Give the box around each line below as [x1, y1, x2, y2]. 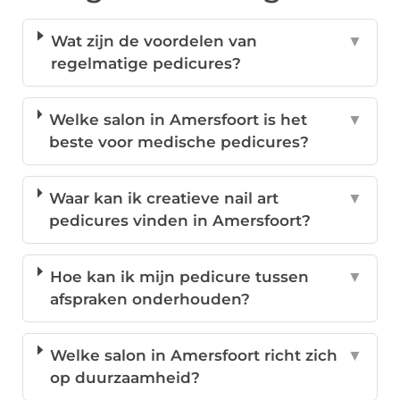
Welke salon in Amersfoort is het [49, 111, 308, 129]
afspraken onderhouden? [49, 290, 250, 309]
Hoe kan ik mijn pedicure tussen [49, 268, 309, 287]
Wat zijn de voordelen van [50, 32, 257, 51]
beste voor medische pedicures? [49, 133, 310, 152]
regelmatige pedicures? [50, 54, 241, 73]
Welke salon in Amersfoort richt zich [50, 346, 338, 365]
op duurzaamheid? [50, 369, 201, 387]
